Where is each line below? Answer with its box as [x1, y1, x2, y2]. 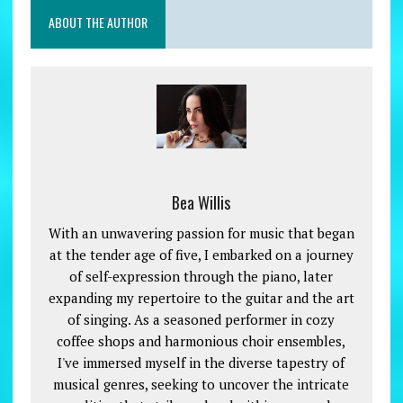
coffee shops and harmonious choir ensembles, [57, 332, 346, 351]
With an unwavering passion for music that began [48, 224, 354, 243]
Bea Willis [172, 191, 231, 215]
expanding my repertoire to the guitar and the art [48, 289, 354, 308]
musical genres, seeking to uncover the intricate [53, 375, 350, 394]
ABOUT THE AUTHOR [48, 13, 148, 32]
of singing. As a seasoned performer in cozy [67, 310, 336, 329]
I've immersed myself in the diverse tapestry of [58, 354, 345, 372]
